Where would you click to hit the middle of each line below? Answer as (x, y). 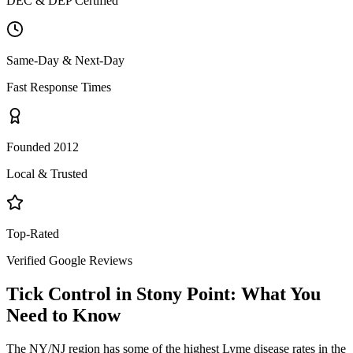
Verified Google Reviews (69, 260)
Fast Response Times (59, 87)
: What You (275, 294)
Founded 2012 (43, 147)
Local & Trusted (47, 173)
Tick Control (59, 294)
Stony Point (183, 294)
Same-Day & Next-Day (65, 60)
